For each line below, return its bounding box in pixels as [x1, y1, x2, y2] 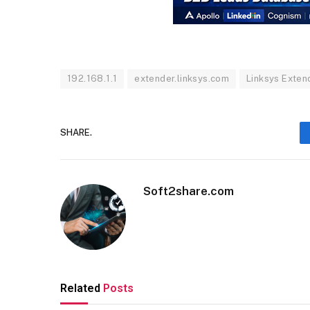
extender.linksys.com [134, 73, 230, 84]
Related [60, 281, 103, 295]
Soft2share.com [143, 183, 234, 198]
